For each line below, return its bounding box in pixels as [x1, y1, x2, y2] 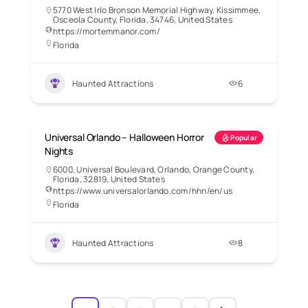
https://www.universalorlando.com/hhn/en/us [53, 185, 233, 197]
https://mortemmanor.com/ [53, 25, 160, 38]
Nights [45, 144, 74, 158]
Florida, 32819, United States [53, 173, 165, 186]
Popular [230, 133, 257, 143]
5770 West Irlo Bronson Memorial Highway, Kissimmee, [53, 4, 261, 16]
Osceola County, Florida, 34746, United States [53, 14, 232, 26]
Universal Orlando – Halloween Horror [45, 131, 204, 144]
